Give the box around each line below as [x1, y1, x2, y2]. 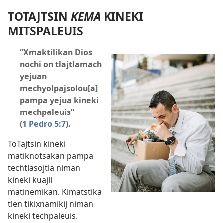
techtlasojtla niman [8, 162, 80, 173]
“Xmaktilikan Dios [20, 46, 92, 58]
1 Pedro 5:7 [22, 118, 66, 129]
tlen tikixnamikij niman [8, 198, 93, 209]
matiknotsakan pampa [8, 150, 93, 161]
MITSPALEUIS [8, 22, 83, 39]
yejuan [20, 70, 47, 82]
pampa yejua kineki [20, 94, 99, 106]
